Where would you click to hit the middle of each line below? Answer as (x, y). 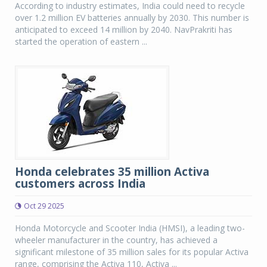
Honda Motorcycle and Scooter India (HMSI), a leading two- (130, 228)
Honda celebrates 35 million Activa (112, 172)
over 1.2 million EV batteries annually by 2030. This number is (132, 18)
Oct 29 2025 (44, 206)
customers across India (80, 184)
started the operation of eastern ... (81, 41)
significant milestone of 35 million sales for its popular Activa (132, 252)
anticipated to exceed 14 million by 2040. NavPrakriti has (124, 30)
